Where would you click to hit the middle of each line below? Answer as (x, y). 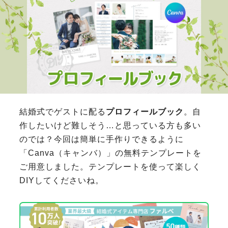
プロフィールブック (145, 111)
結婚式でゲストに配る (63, 111)
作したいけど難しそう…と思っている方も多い (110, 125)
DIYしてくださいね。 (62, 180)
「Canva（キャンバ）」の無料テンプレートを (111, 153)
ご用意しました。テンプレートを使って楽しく (110, 166)
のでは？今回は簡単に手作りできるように (102, 139)
